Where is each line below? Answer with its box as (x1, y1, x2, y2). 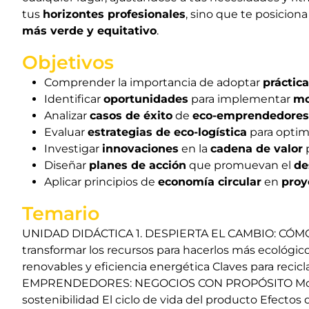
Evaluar (44, 126, 88, 139)
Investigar (44, 142, 102, 155)
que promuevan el (186, 159, 294, 172)
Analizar (44, 109, 90, 122)
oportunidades (103, 92, 188, 106)
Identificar (44, 92, 103, 106)
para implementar (188, 92, 293, 106)
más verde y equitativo (22, 24, 157, 37)
